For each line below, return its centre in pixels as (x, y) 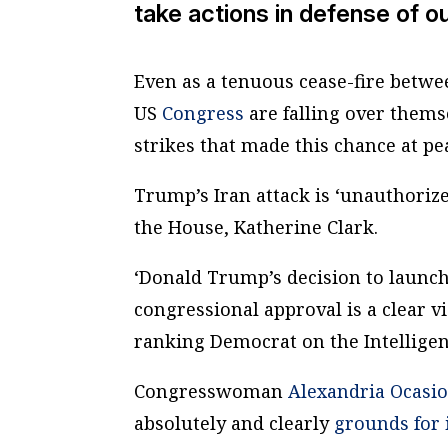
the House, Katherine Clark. (256, 227)
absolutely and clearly (234, 423)
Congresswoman (211, 391)
